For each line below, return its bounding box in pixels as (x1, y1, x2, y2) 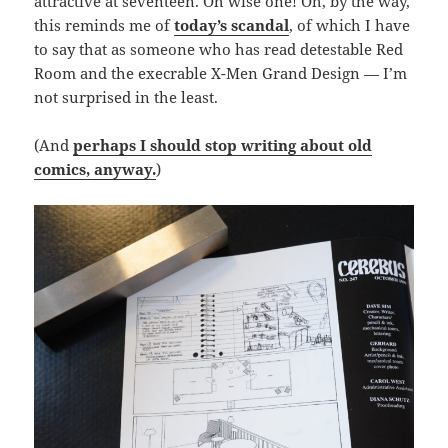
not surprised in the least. (34, 86, 219, 107)
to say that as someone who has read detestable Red (34, 38, 404, 59)
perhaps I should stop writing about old (73, 134, 373, 155)
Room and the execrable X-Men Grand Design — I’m (34, 62, 408, 83)
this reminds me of (34, 14, 175, 35)
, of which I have (289, 14, 411, 35)
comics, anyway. (34, 158, 157, 179)
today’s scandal (174, 14, 290, 35)
